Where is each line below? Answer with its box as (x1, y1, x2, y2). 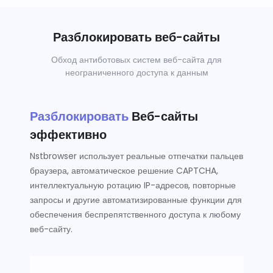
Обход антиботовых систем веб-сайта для (51, 54, 222, 66)
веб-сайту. (29, 223, 73, 235)
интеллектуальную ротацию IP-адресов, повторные (29, 179, 236, 191)
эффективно (29, 126, 107, 143)
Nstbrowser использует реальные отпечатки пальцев (29, 150, 243, 162)
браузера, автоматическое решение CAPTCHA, (29, 165, 218, 177)
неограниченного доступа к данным (65, 66, 208, 79)
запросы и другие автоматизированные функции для (29, 194, 242, 206)
